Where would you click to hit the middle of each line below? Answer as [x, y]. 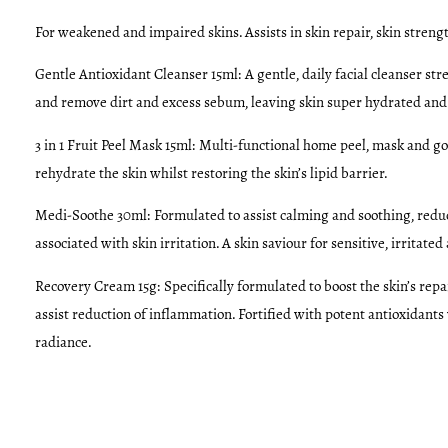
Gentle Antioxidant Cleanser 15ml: [140, 74]
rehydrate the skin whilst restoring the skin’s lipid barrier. [211, 172]
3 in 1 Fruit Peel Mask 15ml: [117, 144]
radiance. [63, 341]
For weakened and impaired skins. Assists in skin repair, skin [219, 32]
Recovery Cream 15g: [99, 285]
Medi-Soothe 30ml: [94, 215]
